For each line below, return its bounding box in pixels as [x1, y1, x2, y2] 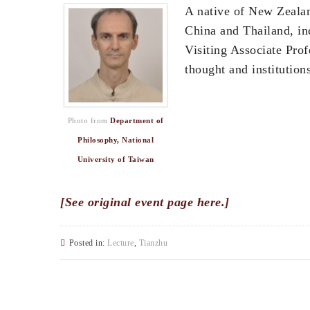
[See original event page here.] [60, 194, 230, 209]
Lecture [107, 237, 134, 248]
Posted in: [69, 237, 107, 248]
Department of [110, 116, 164, 125]
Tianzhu [138, 237, 167, 248]
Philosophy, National [77, 136, 154, 145]
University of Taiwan [77, 155, 154, 164]
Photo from [67, 116, 110, 125]
